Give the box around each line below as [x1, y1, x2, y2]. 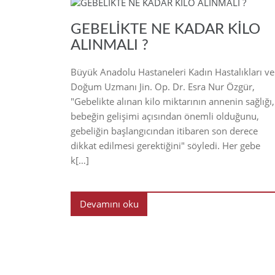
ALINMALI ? [71, 37, 149, 53]
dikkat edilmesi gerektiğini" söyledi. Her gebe [71, 139, 260, 152]
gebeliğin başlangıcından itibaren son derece [71, 124, 258, 137]
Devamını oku [79, 197, 139, 210]
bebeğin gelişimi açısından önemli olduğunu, [71, 109, 259, 122]
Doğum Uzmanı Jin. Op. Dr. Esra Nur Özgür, [71, 80, 255, 93]
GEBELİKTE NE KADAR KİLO [71, 21, 260, 37]
